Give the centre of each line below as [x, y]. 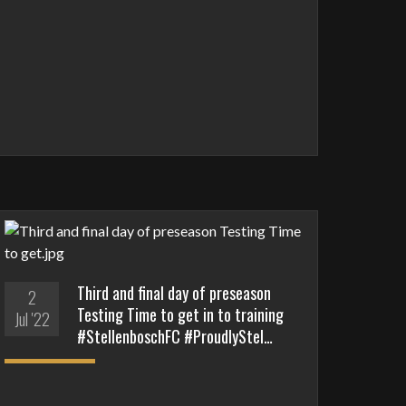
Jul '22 [32, 319]
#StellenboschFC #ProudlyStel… [175, 336]
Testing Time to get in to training [181, 314]
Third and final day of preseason [174, 292]
